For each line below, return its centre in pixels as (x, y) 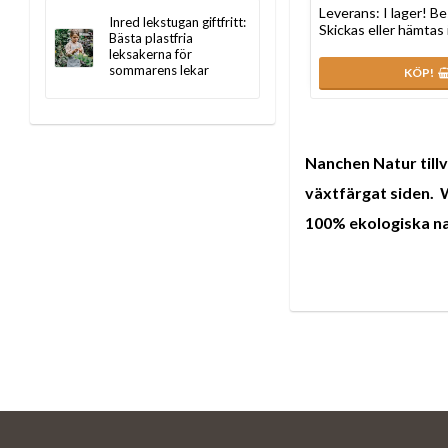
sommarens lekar (159, 70)
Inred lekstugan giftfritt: (177, 22)
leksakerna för (150, 54)
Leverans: (351, 12)
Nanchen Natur (362, 163)
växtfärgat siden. (372, 193)
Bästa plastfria (151, 38)
